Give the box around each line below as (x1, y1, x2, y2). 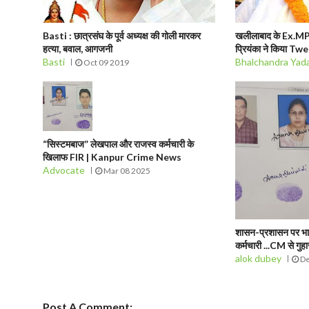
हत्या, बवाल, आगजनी (43, 43, 112, 54)
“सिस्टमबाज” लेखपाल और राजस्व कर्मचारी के (43, 138, 194, 150)
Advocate (43, 164, 85, 176)
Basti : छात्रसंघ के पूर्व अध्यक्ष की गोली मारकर (43, 30, 201, 41)
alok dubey (235, 252, 282, 264)
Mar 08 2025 (102, 166, 150, 176)
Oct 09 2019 (82, 57, 129, 68)
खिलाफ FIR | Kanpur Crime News (43, 151, 181, 163)
